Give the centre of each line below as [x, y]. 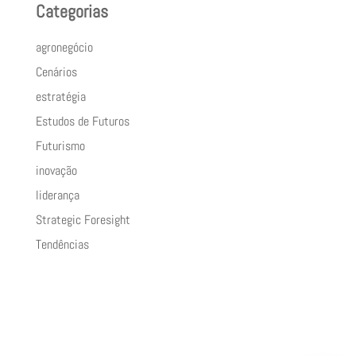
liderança [57, 195]
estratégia [60, 96]
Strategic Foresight [83, 219]
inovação [56, 170]
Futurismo [60, 145]
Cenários [56, 72]
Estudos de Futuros [82, 121]
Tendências [62, 244]
